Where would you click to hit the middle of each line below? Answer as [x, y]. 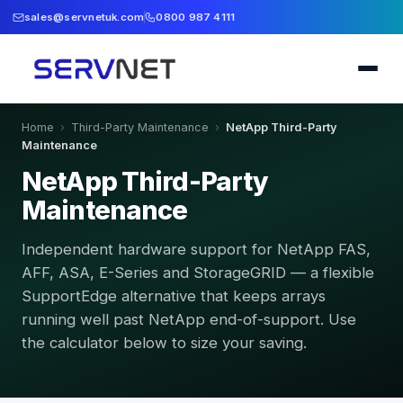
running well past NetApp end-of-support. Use [189, 319]
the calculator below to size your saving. [164, 343]
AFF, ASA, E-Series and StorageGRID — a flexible [198, 273]
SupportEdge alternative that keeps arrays [174, 296]
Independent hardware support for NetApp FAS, [196, 249]
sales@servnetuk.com [85, 17]
